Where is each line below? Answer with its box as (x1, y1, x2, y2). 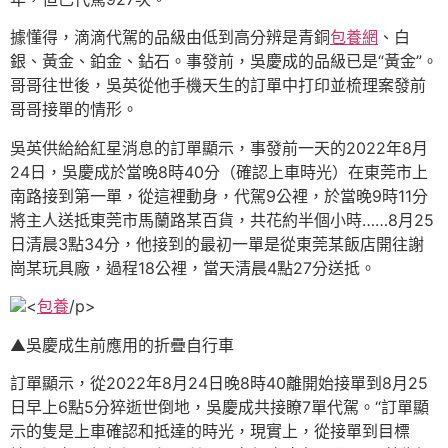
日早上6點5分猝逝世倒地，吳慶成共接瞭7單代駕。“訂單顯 (10, 396, 429, 417)
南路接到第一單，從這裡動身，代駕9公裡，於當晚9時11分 (10, 185, 428, 206)
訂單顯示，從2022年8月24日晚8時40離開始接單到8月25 (10, 372, 428, 393)
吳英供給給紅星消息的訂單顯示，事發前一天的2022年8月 (10, 137, 428, 158)
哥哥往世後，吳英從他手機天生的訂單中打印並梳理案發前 (10, 75, 426, 96)
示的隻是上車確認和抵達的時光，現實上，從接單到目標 (10, 420, 410, 441)
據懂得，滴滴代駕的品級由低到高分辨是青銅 (10, 27, 330, 48)
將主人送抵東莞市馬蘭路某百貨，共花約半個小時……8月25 (10, 209, 434, 230)
